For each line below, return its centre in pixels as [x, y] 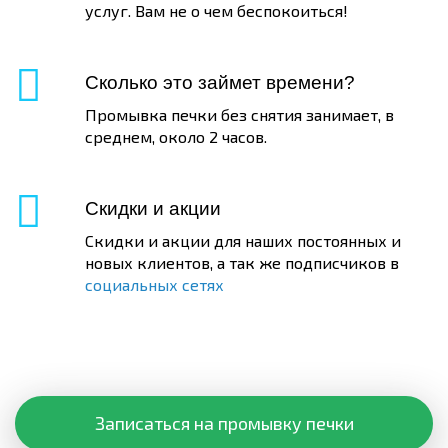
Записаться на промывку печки [224, 423]
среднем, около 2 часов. [176, 136]
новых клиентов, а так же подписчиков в [242, 262]
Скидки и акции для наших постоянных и [243, 240]
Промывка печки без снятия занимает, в [239, 114]
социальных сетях [154, 284]
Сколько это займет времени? [220, 82]
